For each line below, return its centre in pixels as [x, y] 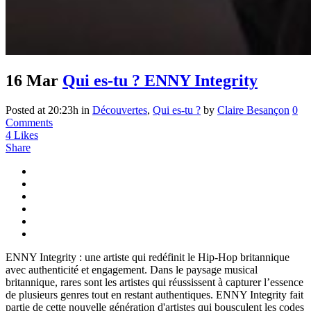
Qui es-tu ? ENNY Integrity [160, 81]
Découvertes [120, 110]
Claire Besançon [253, 110]
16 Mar [32, 81]
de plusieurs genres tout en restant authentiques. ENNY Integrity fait [154, 295]
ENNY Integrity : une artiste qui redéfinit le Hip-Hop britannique [148, 258]
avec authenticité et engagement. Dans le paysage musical [132, 270]
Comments [29, 123]
